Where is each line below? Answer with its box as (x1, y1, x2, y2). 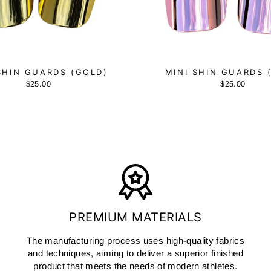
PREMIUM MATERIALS (69, 209, 202, 224)
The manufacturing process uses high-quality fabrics (26, 235, 245, 246)
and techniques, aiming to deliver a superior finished (28, 247, 243, 258)
